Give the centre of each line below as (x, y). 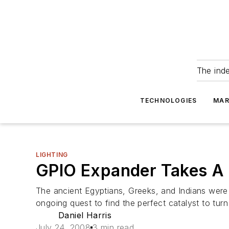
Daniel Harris (85, 215)
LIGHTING (52, 155)
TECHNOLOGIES (168, 100)
